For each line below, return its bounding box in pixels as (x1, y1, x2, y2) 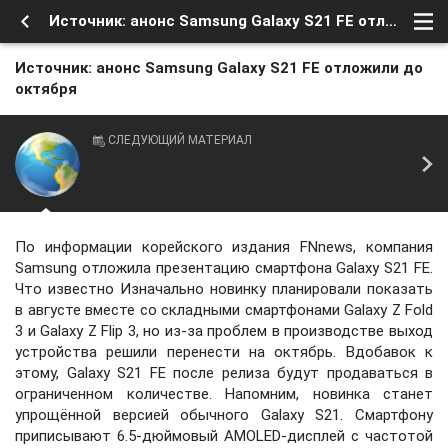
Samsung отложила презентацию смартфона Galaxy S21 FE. (15, 259, 433, 277)
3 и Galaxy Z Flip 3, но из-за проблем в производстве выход (15, 322, 433, 340)
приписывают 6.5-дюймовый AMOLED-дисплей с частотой (15, 427, 433, 445)
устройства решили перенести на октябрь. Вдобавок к (15, 343, 433, 361)
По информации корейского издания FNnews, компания (15, 238, 433, 256)
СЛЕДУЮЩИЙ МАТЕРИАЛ (108, 133, 252, 147)
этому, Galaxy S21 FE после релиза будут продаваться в (15, 364, 433, 382)
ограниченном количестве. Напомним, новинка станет (15, 385, 433, 403)
